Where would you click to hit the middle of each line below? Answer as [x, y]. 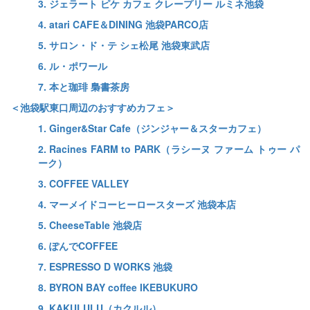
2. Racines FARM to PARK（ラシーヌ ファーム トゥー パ [169, 149]
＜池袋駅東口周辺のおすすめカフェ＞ [93, 108]
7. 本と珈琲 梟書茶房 [85, 87]
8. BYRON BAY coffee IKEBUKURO [118, 288]
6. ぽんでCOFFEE [78, 246]
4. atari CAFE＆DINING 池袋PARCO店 [123, 25]
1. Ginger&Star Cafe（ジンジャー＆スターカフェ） [152, 128]
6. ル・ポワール [73, 66]
